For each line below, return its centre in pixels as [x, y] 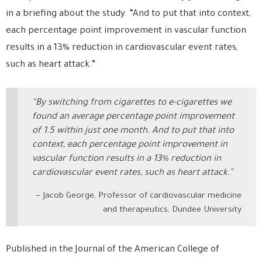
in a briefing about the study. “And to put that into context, [128, 14]
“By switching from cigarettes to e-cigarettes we [132, 103]
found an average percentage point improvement [133, 117]
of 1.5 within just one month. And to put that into [133, 131]
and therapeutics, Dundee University [172, 211]
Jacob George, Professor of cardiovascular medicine [142, 196]
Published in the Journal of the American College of [113, 250]
